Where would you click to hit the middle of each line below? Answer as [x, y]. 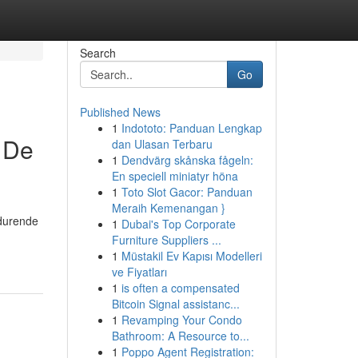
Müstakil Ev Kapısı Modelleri [191, 256]
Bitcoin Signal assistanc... [175, 304]
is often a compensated [180, 288]
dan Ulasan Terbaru [162, 144]
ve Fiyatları [139, 272]
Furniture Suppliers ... [166, 240]
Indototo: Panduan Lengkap [191, 128]
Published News [120, 112]
